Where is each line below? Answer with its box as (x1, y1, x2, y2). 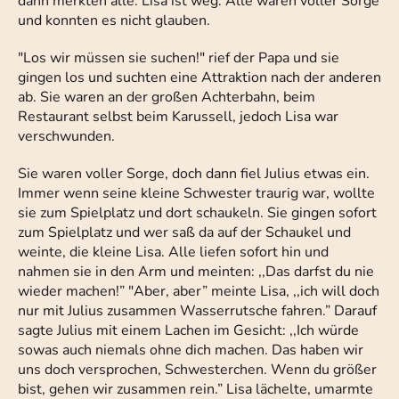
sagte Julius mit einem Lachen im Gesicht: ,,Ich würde (18, 321, 359, 341)
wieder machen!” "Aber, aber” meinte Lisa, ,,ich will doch (18, 281, 379, 302)
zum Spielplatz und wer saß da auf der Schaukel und (18, 223, 351, 243)
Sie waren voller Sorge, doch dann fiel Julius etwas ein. (18, 164, 370, 184)
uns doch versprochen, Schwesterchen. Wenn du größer (18, 360, 377, 380)
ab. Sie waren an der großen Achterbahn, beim (18, 87, 315, 108)
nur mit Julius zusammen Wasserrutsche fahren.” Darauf (18, 301, 377, 322)
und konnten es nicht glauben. (18, 11, 217, 31)
